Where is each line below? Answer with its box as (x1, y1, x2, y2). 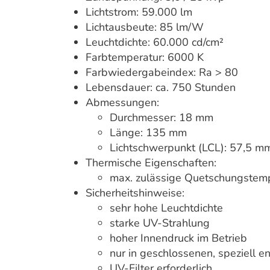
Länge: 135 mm (110, 125, 187, 140)
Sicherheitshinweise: (86, 186, 184, 200)
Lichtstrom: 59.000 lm (86, 5, 192, 19)
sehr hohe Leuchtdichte (110, 201, 223, 215)
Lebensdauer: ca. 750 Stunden (86, 80, 236, 95)
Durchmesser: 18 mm (110, 110, 213, 125)
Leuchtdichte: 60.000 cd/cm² (86, 35, 224, 49)
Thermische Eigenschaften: (86, 155, 216, 170)
